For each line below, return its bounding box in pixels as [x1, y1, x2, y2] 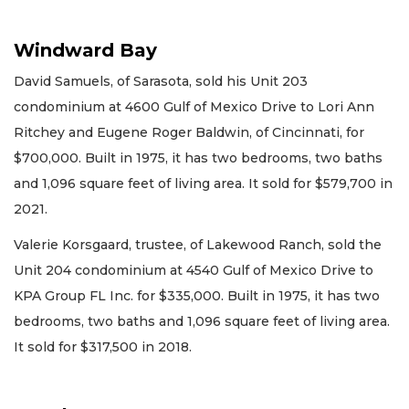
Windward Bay [14, 39, 157, 62]
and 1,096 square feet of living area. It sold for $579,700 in [14, 175, 393, 193]
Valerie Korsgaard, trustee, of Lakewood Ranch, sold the [14, 236, 382, 253]
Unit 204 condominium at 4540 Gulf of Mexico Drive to [14, 261, 373, 278]
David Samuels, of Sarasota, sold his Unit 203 [14, 73, 308, 90]
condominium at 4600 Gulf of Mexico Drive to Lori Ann [14, 99, 374, 116]
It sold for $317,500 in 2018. [14, 338, 192, 355]
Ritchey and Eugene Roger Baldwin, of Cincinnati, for [14, 124, 364, 142]
